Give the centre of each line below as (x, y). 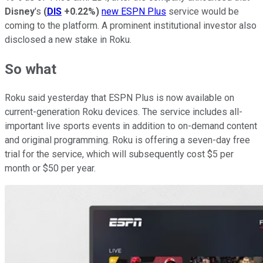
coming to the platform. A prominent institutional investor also (131, 25)
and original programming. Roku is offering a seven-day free (127, 140)
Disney (20, 11)
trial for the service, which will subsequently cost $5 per (119, 154)
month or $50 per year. (50, 168)
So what (31, 69)
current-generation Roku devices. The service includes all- (124, 112)
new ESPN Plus (134, 11)
